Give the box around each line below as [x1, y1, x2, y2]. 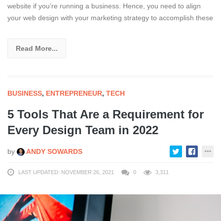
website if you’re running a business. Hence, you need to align [7, 1, 201, 10]
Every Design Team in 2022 [7, 123, 158, 137]
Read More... [16, 44, 58, 52]
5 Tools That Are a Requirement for [7, 107, 204, 121]
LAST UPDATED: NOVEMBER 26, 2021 [18, 169, 114, 175]
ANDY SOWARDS [25, 147, 82, 155]
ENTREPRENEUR [46, 89, 102, 97]
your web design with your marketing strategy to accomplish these [7, 13, 213, 22]
